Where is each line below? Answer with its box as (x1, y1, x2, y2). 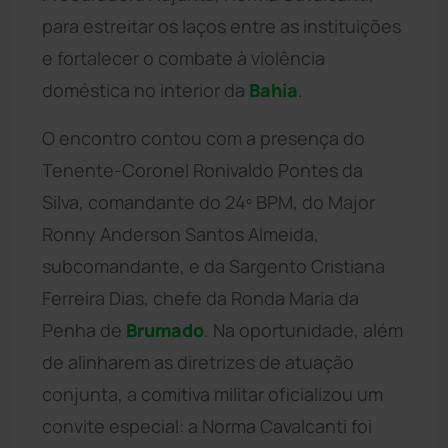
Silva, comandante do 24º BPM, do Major (42, 189, 375, 214)
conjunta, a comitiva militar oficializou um (42, 381, 383, 406)
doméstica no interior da (42, 77, 249, 102)
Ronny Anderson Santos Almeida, (42, 221, 319, 246)
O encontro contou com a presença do (42, 125, 365, 150)
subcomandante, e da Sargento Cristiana (42, 253, 385, 278)
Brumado (126, 317, 204, 342)
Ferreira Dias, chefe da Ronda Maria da (42, 285, 359, 310)
